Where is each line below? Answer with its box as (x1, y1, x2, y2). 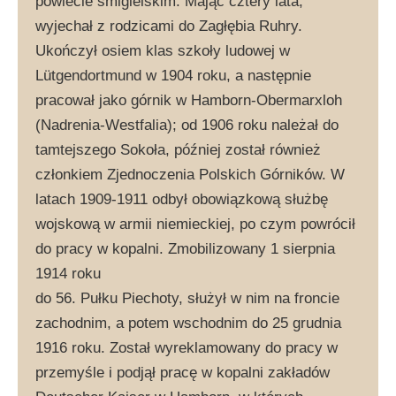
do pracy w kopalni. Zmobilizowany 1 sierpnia (35, 240, 335, 257)
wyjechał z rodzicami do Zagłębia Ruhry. (35, 17, 302, 34)
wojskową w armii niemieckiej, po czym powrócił (35, 215, 355, 232)
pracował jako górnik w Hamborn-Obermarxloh (35, 91, 342, 109)
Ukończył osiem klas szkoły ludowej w (35, 42, 290, 59)
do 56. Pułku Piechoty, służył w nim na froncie (35, 289, 339, 307)
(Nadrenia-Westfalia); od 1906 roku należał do (35, 116, 339, 133)
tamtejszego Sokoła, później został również (35, 141, 321, 158)
